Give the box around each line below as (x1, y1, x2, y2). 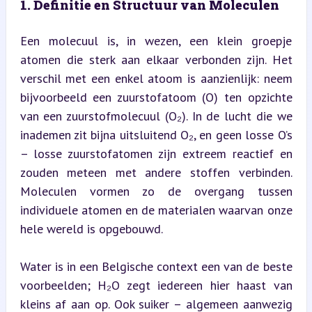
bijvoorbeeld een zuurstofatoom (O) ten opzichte (19, 88, 292, 105)
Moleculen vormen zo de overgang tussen (19, 182, 292, 199)
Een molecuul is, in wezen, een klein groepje (19, 32, 292, 49)
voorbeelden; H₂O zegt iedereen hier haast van (19, 276, 292, 293)
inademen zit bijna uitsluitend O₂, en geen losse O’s (19, 126, 292, 143)
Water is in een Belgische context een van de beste (19, 258, 292, 274)
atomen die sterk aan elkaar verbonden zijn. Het (19, 51, 292, 68)
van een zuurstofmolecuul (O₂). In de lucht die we (19, 107, 292, 124)
